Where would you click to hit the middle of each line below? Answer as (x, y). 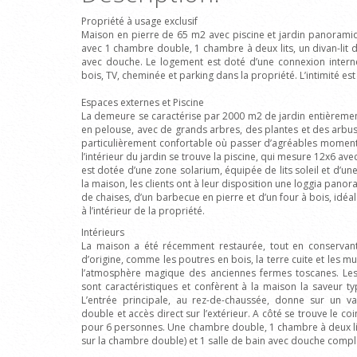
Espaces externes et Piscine (143, 102)
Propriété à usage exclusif (139, 21)
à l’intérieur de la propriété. (143, 211)
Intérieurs (103, 232)
